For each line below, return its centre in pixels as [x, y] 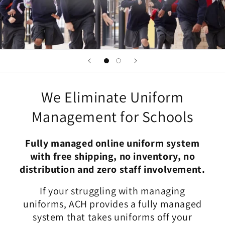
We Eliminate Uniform [113, 97]
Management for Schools [113, 117]
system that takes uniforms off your [113, 217]
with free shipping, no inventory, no [113, 156]
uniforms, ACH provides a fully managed [113, 204]
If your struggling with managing [113, 191]
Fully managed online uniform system [113, 143]
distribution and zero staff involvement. [113, 169]
